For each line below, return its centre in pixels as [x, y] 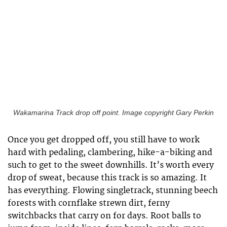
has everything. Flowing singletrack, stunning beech [113, 191]
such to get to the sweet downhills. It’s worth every [111, 165]
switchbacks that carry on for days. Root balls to [104, 216]
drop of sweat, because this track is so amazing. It [107, 178]
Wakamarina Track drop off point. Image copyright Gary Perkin [113, 113]
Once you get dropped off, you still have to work [104, 140]
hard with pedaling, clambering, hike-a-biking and [110, 153]
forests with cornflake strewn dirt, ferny [89, 203]
